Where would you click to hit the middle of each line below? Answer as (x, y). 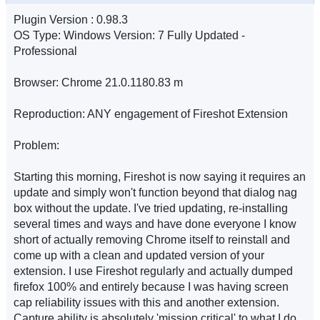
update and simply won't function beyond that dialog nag (155, 192)
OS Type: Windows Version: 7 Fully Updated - (129, 35)
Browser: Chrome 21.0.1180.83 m (98, 82)
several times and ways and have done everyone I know (155, 224)
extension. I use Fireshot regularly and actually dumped (153, 271)
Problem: (36, 145)
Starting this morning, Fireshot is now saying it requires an (160, 177)
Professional (45, 51)
